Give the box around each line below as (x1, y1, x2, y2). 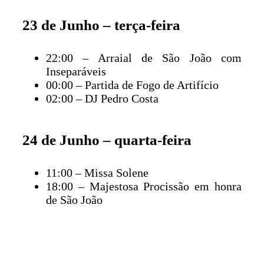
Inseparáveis (46, 64, 106, 78)
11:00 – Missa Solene (46, 166, 148, 179)
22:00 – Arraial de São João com (46, 51, 242, 64)
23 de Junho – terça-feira (22, 16, 180, 33)
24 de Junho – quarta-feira (22, 131, 192, 148)
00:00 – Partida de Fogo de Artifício (46, 78, 219, 91)
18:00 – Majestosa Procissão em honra (46, 179, 242, 193)
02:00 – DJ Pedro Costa (46, 91, 159, 105)
